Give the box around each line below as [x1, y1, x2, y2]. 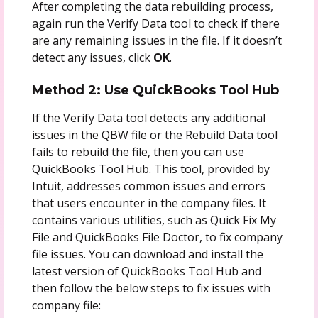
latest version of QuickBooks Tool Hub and [31, 263, 261, 279]
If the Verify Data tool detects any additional [31, 109, 265, 126]
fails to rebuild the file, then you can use [31, 143, 244, 160]
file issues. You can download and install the [31, 246, 263, 262]
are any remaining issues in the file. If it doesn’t [31, 32, 282, 48]
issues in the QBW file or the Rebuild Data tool [31, 126, 278, 143]
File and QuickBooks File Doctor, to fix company [31, 229, 283, 245]
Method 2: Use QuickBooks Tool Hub [31, 82, 279, 98]
